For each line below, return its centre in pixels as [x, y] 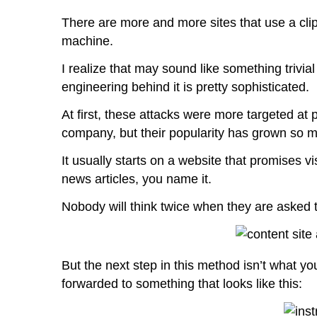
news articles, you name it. [137, 179]
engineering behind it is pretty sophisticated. [185, 87]
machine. [87, 41]
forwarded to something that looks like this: [182, 284]
